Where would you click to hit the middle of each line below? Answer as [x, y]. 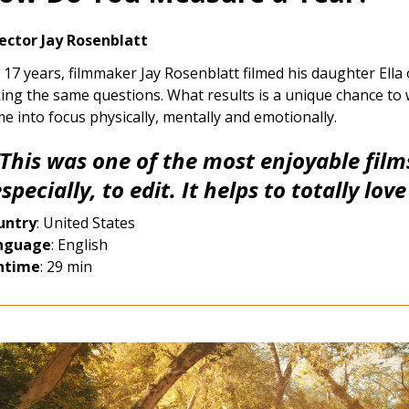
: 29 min [66, 266]
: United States [86, 222]
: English [79, 244]
